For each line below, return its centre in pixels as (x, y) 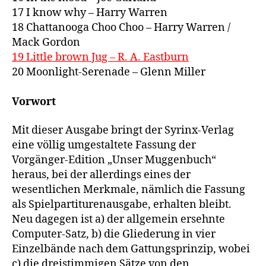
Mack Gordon (46, 43)
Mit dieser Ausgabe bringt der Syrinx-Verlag (123, 130)
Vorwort (34, 102)
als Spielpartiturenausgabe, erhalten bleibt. (122, 204)
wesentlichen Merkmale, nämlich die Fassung (129, 189)
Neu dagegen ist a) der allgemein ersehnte (118, 219)
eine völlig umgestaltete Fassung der (104, 145)
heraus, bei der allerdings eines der (101, 175)
